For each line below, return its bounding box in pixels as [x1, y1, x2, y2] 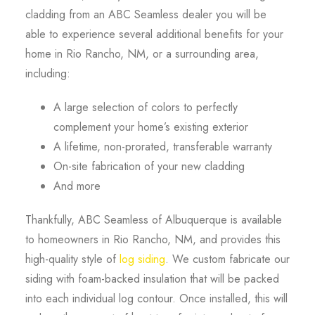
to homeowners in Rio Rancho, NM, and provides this [25, 231, 281, 247]
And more [53, 177, 101, 194]
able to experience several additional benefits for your [25, 25, 283, 42]
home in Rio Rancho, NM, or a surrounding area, [25, 45, 259, 62]
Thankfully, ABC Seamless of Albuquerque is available [25, 211, 282, 228]
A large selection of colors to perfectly [53, 98, 238, 115]
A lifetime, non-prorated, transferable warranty [53, 138, 272, 155]
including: [25, 65, 70, 82]
